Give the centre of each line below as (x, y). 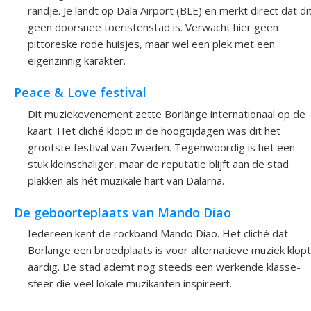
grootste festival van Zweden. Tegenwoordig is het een (161, 147)
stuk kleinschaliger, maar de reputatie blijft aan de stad (158, 163)
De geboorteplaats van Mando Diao (123, 212)
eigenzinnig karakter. (77, 60)
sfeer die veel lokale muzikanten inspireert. (130, 284)
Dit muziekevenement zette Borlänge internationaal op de (167, 114)
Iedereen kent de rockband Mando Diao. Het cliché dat (158, 234)
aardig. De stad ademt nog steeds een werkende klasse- (164, 267)
